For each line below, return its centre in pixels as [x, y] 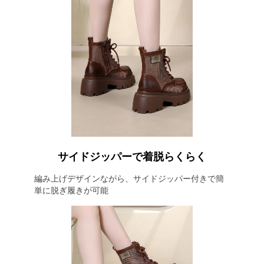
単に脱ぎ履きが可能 [71, 190]
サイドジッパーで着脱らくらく [132, 157]
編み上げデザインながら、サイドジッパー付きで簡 [129, 179]
